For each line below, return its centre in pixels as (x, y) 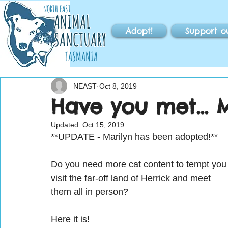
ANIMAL (72, 22)
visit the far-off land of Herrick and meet (132, 178)
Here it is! (70, 219)
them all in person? (90, 192)
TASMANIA (81, 56)
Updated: (67, 125)
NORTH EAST (57, 9)
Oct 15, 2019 (103, 125)
